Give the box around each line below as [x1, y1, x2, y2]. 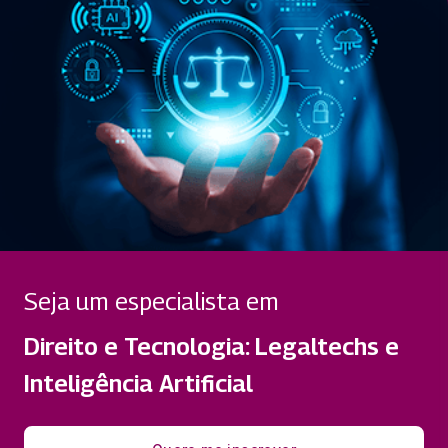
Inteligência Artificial [24, 369, 253, 398]
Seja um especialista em [24, 287, 279, 316]
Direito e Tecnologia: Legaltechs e [24, 332, 399, 361]
